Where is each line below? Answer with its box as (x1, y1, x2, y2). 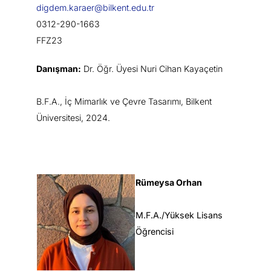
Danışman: (36, 64, 81, 74)
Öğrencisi (135, 226, 174, 237)
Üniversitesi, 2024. (36, 113, 110, 123)
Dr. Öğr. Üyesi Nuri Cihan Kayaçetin (81, 64, 223, 74)
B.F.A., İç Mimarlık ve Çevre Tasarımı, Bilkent (36, 96, 212, 107)
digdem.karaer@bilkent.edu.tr (36, 2, 154, 13)
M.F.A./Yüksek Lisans (135, 210, 223, 221)
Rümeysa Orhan (135, 177, 202, 188)
